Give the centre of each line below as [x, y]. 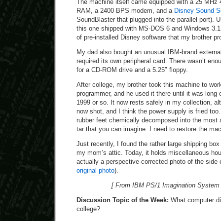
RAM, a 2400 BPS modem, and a [125, 11]
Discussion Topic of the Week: [123, 200]
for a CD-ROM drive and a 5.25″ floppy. [132, 70]
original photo [95, 170]
